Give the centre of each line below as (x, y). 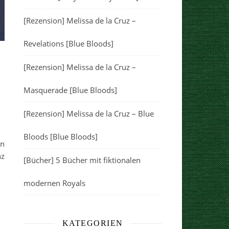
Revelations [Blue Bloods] (68, 43)
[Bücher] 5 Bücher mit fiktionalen (82, 160)
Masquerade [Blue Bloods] (70, 90)
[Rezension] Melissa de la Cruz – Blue (89, 113)
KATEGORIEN (93, 223)
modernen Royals (54, 183)
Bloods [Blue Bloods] (61, 136)
